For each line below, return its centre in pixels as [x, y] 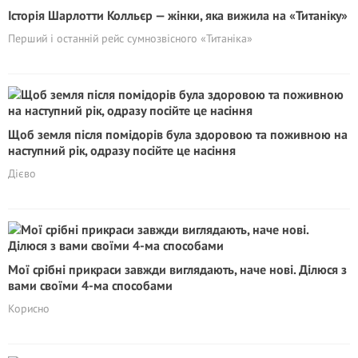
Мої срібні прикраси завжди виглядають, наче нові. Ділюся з [177, 269]
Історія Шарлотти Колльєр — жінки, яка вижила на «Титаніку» [178, 15]
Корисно [29, 308]
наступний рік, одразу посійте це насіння [122, 150]
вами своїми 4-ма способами [90, 285]
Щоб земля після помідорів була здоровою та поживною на [178, 134]
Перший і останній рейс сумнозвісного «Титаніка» [130, 38]
